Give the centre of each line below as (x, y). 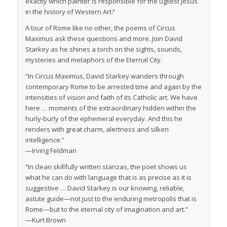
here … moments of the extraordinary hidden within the (110, 108)
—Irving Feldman (51, 151)
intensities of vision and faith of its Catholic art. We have (111, 98)
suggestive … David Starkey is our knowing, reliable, (105, 188)
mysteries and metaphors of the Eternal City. (93, 60)
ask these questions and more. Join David (118, 39)
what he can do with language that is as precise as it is (108, 178)
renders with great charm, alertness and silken (97, 129)
